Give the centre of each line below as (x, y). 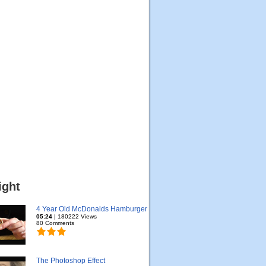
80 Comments (55, 223)
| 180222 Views (75, 216)
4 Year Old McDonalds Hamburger (92, 209)
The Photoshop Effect (71, 261)
